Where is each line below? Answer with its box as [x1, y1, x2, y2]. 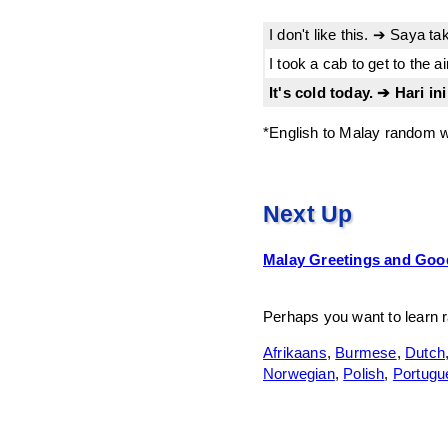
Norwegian [263, 364, 335, 382]
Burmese [335, 343, 397, 361]
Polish [343, 364, 385, 382]
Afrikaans [263, 343, 327, 361]
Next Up [263, 202, 353, 228]
